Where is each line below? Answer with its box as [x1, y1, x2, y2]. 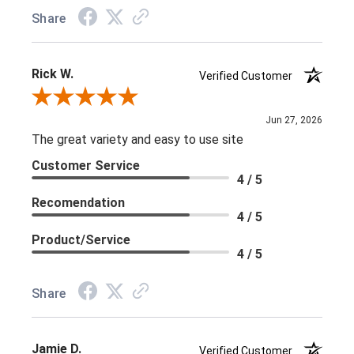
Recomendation [32, 195, 125, 211]
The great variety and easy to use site [32, 132, 243, 148]
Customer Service [32, 158, 140, 174]
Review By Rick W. [31, 92, 119, 105]
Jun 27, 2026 [265, 115, 322, 126]
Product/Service [32, 232, 130, 248]
